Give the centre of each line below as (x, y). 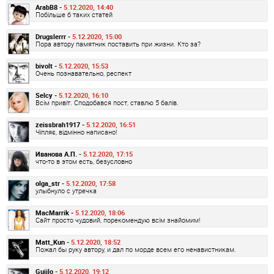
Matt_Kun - (53, 242)
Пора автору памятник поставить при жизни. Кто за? (118, 43)
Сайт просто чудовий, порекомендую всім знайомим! (118, 220)
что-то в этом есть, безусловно (84, 161)
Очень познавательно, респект (83, 73)
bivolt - (47, 65)
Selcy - (47, 95)
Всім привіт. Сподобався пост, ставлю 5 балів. (107, 102)
